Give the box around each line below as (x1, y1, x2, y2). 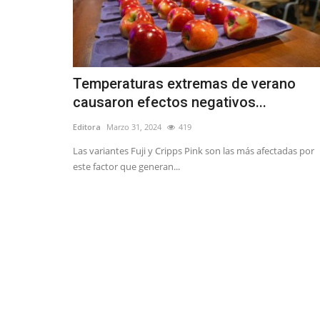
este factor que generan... (73, 160, 180, 174)
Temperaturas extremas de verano (73, 75, 296, 93)
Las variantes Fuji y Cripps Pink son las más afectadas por (73, 144, 314, 158)
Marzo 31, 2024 (106, 121, 161, 133)
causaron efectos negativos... (73, 94, 266, 111)
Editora (73, 121, 101, 133)
